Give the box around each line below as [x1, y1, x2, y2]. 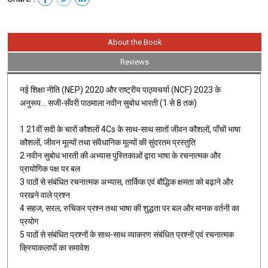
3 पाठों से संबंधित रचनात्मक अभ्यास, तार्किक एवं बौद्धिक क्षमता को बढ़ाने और [20, 176, 233, 187]
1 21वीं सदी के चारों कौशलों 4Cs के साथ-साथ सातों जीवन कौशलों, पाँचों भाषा [20, 124, 240, 134]
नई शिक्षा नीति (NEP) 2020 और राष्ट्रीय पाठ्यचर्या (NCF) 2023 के [20, 84, 221, 95]
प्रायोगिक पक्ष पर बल [20, 163, 80, 173]
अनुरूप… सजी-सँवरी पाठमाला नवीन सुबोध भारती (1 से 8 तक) [20, 98, 197, 108]
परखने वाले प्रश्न [20, 190, 70, 200]
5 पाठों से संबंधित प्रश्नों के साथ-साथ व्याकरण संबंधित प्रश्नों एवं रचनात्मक [20, 229, 234, 239]
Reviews [120, 57, 149, 66]
